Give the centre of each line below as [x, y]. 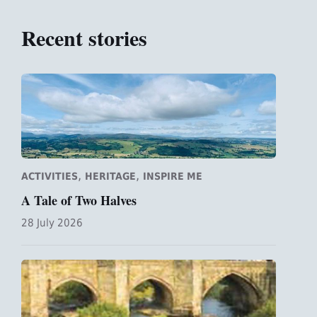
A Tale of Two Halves [79, 200]
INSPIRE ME [173, 176]
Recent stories [84, 37]
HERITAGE [110, 176]
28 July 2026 [52, 222]
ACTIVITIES [50, 176]
